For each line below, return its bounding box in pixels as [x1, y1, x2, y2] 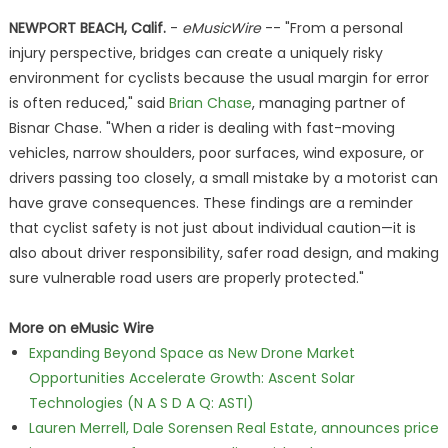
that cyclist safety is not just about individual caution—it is [8, 218, 416, 238]
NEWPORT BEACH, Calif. [8, 18, 166, 38]
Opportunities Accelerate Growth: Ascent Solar [28, 368, 355, 388]
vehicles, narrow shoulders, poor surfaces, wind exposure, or [8, 143, 424, 163]
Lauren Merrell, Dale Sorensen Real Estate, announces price [28, 418, 439, 438]
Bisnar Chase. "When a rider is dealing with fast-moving [8, 118, 395, 138]
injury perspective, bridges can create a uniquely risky [8, 43, 383, 63]
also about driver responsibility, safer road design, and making [8, 243, 439, 263]
